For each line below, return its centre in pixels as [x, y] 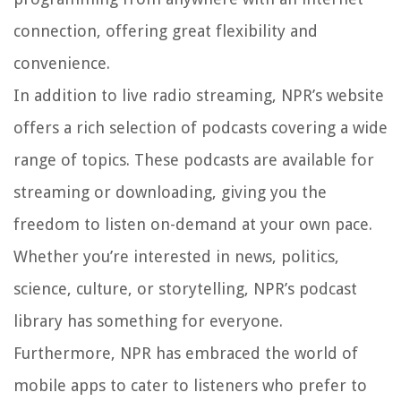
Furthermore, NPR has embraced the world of [186, 354]
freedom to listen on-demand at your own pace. [193, 225]
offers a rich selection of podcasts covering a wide [200, 128]
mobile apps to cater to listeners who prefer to [190, 386]
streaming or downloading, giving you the [170, 192]
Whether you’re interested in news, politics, [176, 257]
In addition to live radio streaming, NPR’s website [199, 96]
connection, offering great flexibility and [166, 31]
